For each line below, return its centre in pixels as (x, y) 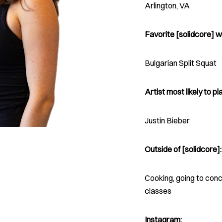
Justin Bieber (167, 120)
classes (158, 191)
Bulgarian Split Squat (181, 63)
